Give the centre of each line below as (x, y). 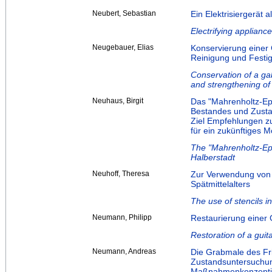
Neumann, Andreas (124, 252)
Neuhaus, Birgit (118, 101)
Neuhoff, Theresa (121, 174)
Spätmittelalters (220, 184)
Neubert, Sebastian (124, 14)
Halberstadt (213, 158)
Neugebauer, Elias (123, 48)
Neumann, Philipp (122, 218)
